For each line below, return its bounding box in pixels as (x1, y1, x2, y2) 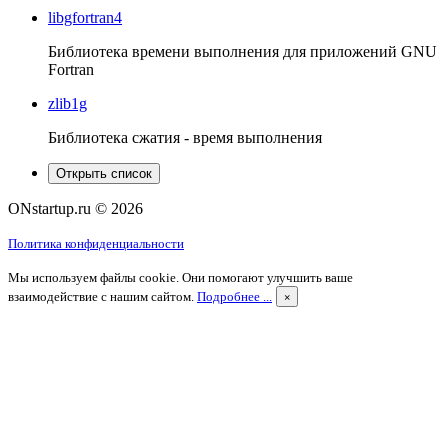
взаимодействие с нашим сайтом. (8, 288, 197, 304)
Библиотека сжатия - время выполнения (48, 128, 322, 146)
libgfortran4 (48, 8, 122, 26)
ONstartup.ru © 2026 (8, 199, 143, 217)
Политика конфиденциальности (8, 235, 184, 251)
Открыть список (56, 165, 152, 181)
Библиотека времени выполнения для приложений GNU (48, 42, 437, 60)
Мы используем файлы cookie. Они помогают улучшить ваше (8, 269, 353, 285)
